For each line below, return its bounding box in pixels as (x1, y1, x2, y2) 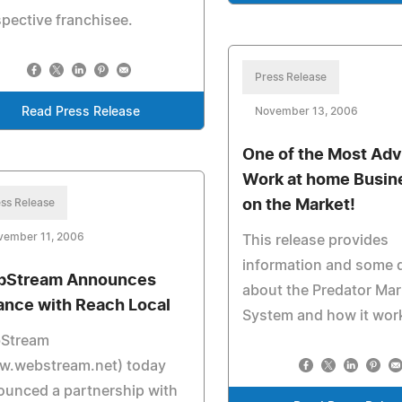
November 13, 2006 (255, 106, 359, 117)
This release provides (242, 233, 389, 248)
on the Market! (242, 197, 356, 214)
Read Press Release (21, 106, 140, 118)
